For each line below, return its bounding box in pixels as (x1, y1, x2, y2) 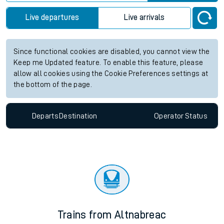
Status (184, 111, 207, 120)
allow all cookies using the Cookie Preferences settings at (13, 70, 208, 78)
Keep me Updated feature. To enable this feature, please (13, 59, 203, 67)
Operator (153, 111, 184, 120)
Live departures (25, 13, 79, 22)
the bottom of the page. (13, 81, 92, 89)
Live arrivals (124, 13, 165, 22)
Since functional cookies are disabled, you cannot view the (13, 48, 210, 56)
